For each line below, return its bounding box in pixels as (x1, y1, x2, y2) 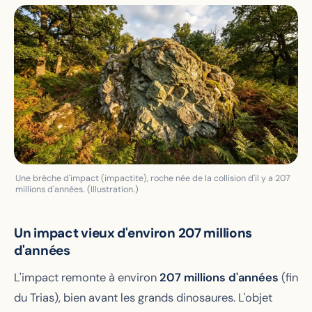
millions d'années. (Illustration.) (15, 184, 139, 196)
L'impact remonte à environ (14, 270, 159, 286)
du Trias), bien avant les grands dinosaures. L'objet (14, 290, 272, 306)
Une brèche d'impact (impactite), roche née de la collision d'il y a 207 (15, 173, 290, 185)
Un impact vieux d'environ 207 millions (14, 224, 253, 242)
